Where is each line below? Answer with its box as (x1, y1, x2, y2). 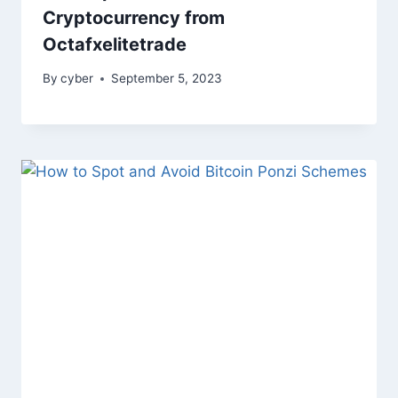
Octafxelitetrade (43, 33, 187, 55)
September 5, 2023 (111, 71, 223, 86)
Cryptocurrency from (43, 6, 225, 28)
